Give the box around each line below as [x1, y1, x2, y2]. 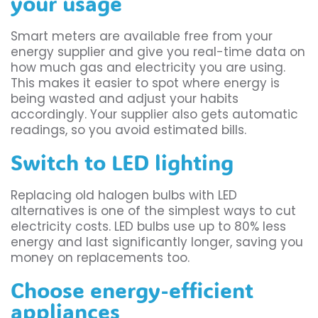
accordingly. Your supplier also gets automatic [11, 106, 298, 124]
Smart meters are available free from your [11, 28, 273, 45]
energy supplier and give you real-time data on [11, 43, 305, 61]
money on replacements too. [11, 249, 190, 267]
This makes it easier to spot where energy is [11, 75, 280, 92]
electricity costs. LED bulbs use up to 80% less [11, 218, 286, 236]
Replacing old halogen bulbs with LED [11, 187, 237, 204]
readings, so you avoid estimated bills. [11, 121, 246, 139]
